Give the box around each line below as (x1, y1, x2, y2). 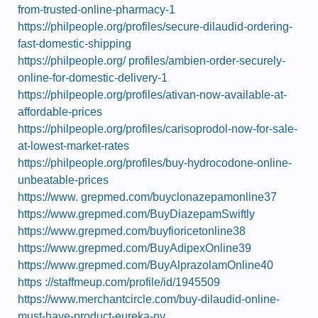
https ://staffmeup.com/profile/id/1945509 (18, 276, 220, 288)
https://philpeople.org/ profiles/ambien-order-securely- (18, 55, 285, 67)
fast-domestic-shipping (18, 38, 131, 50)
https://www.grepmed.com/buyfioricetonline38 (18, 225, 246, 237)
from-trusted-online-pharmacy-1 (18, 4, 175, 16)
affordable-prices (18, 106, 102, 118)
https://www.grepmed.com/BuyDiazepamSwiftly (18, 208, 255, 220)
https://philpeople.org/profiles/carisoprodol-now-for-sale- (18, 123, 297, 135)
